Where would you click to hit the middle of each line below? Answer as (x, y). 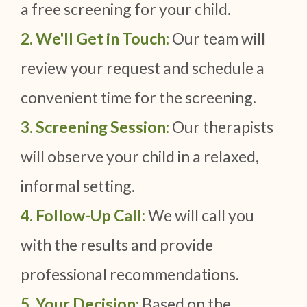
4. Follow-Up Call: (83, 216)
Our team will (217, 39)
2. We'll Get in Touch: (95, 39)
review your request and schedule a (143, 68)
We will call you (200, 216)
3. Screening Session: (95, 127)
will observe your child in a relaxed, (140, 157)
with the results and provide (117, 245)
